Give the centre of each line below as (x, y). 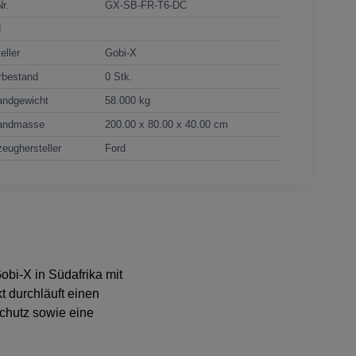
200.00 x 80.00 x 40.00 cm (167, 124)
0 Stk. (119, 76)
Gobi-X (121, 52)
